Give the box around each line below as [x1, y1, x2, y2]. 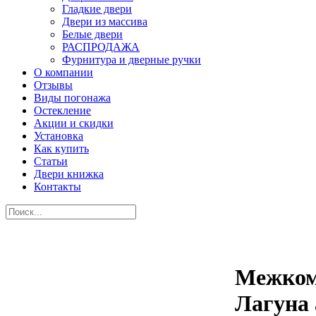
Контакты [34, 181, 81, 193]
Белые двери [62, 28, 123, 40]
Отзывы [34, 79, 73, 91]
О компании [34, 66, 93, 78]
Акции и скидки [34, 117, 114, 129]
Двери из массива [62, 16, 147, 28]
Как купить [34, 142, 89, 154]
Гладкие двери [62, 3, 132, 15]
